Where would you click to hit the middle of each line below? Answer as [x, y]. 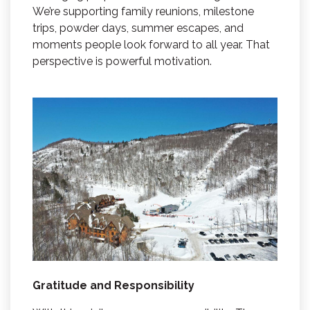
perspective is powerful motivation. [122, 62]
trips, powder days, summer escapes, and [138, 28]
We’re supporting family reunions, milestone [143, 12]
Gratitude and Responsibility [113, 286]
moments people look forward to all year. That [151, 45]
